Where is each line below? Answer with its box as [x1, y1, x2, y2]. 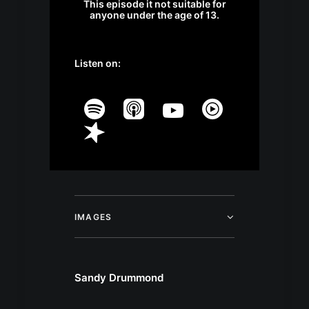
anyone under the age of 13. [90, 9, 219, 21]
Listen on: [74, 57, 121, 70]
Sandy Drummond [74, 271, 163, 285]
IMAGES [74, 212, 112, 223]
